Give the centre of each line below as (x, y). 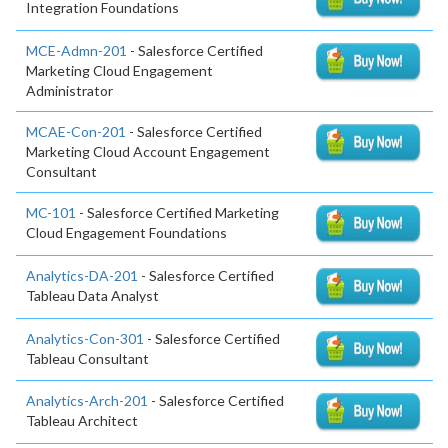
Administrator (69, 90)
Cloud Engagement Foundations (126, 232)
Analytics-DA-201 (82, 275)
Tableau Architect (82, 421)
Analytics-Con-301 (85, 338)
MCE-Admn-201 (76, 50)
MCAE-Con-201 (76, 131)
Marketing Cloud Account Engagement (148, 151)
